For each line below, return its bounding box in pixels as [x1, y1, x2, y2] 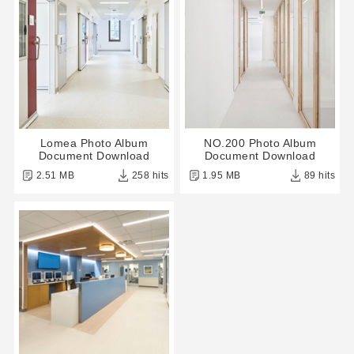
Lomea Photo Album [40, 136, 149, 149]
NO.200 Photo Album [204, 136, 317, 149]
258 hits [131, 169, 169, 181]
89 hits [303, 169, 336, 181]
